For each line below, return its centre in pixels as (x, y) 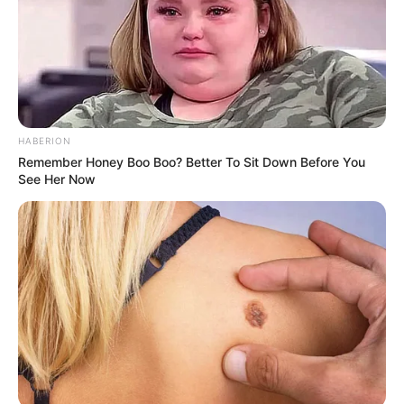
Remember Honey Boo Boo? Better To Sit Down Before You (192, 162)
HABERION (45, 141)
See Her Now (57, 179)
